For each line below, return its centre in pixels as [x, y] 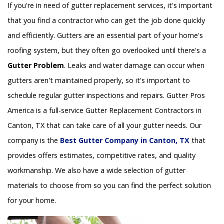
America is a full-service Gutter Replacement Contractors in [104, 110]
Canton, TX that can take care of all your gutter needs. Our [104, 125]
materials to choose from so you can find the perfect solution [109, 185]
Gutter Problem [36, 65]
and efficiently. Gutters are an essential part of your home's [105, 35]
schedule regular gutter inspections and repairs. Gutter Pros [106, 95]
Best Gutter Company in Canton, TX [125, 140]
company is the [34, 140]
